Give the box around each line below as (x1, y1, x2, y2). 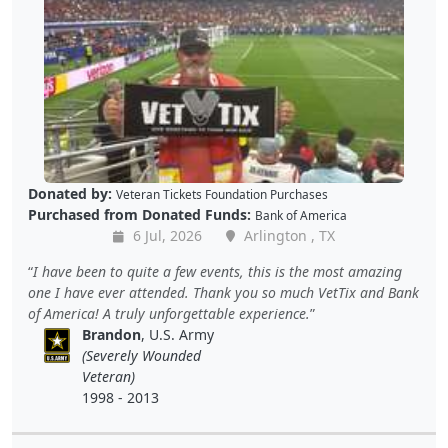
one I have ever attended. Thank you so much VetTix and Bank (28, 283, 419, 303)
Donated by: (28, 184, 112, 204)
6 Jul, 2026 (129, 226, 202, 246)
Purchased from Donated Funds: (28, 205, 251, 225)
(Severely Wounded (82, 346, 202, 366)
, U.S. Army (141, 325, 215, 345)
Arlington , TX (240, 226, 335, 246)
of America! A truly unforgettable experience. (28, 304, 310, 324)
